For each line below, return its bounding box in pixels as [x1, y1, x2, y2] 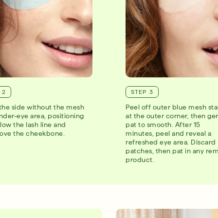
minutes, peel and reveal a [126, 129, 212, 138]
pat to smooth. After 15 [126, 121, 200, 129]
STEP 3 [131, 88, 154, 95]
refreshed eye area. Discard [126, 138, 216, 146]
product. [126, 156, 155, 164]
